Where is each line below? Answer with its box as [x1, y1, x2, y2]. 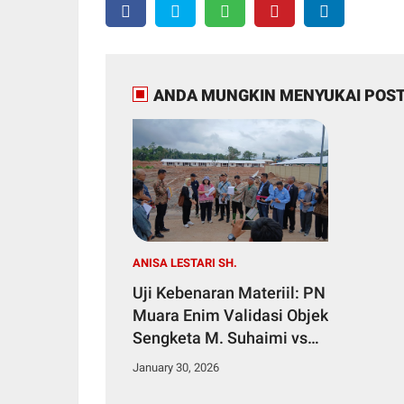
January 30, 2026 [133, 360, 219, 374]
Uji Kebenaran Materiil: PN [133, 282, 326, 302]
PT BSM [133, 350, 191, 370]
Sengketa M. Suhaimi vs [133, 327, 308, 347]
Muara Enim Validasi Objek [133, 305, 328, 325]
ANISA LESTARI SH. [133, 255, 237, 270]
